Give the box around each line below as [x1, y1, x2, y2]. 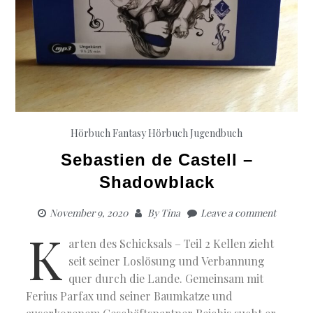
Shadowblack [99, 172, 214, 191]
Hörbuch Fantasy [71, 126, 146, 140]
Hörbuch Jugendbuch [148, 126, 242, 140]
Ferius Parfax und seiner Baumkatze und [26, 288, 233, 303]
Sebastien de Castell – [60, 150, 253, 169]
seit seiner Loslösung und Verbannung [68, 253, 265, 268]
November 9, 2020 [49, 205, 128, 219]
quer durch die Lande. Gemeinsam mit [68, 270, 264, 286]
